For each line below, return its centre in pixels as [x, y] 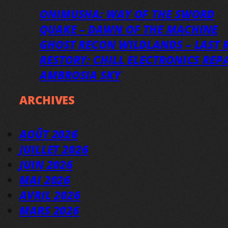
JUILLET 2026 [54, 149]
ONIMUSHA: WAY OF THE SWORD [127, 14]
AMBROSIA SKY [80, 75]
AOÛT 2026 [49, 134]
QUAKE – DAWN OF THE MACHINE [129, 29]
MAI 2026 [45, 180]
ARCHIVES [47, 100]
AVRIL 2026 [50, 195]
